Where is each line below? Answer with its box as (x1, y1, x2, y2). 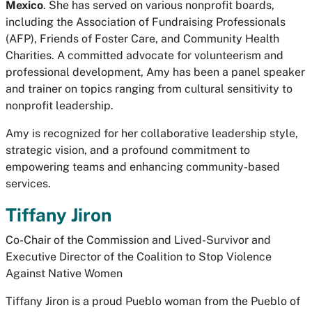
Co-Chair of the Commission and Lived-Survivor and (6, 233, 271, 247)
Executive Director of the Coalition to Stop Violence (6, 250, 272, 263)
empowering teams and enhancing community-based (6, 160, 280, 173)
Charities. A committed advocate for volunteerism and (6, 49, 283, 62)
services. (6, 177, 51, 190)
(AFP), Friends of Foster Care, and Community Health (6, 32, 279, 45)
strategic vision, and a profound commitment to (6, 143, 250, 157)
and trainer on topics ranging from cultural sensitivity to (6, 82, 292, 95)
